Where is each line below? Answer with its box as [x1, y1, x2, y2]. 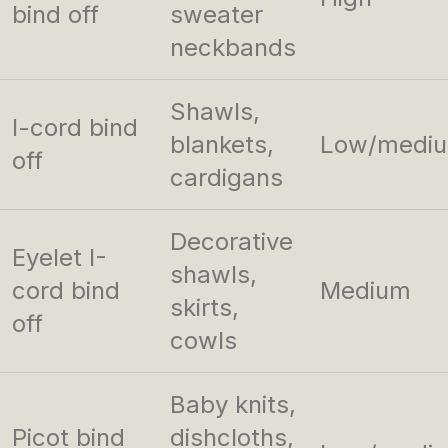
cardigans [170, 163, 283, 193]
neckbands [170, 33, 296, 63]
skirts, [170, 293, 239, 323]
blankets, [170, 130, 274, 160]
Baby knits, [170, 390, 296, 420]
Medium [320, 276, 411, 306]
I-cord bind [12, 113, 138, 143]
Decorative [170, 227, 293, 257]
